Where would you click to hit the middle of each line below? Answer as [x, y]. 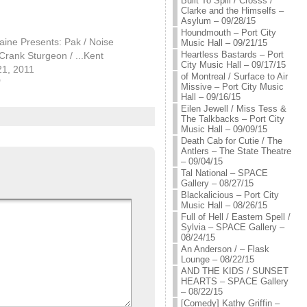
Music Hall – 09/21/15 [224, 43]
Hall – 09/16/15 [210, 97]
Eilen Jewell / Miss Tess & [233, 109]
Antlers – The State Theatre [236, 151]
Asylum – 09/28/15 [218, 21]
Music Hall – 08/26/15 [224, 205]
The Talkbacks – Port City [232, 119]
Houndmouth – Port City [228, 33]
